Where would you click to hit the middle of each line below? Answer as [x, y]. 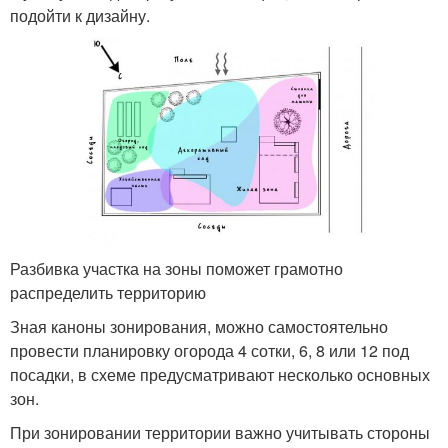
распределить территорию [108, 292]
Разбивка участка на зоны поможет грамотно [176, 268]
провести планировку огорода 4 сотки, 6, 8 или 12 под [209, 350]
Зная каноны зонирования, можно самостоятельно [199, 326]
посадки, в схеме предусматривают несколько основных [220, 374]
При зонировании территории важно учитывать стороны [220, 432]
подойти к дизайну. [80, 15]
